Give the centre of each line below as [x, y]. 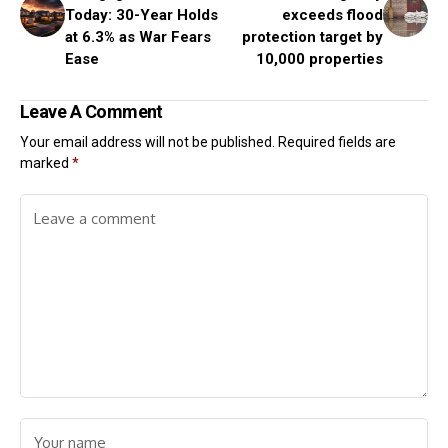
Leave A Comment [91, 112]
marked [46, 163]
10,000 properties [319, 59]
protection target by [312, 37]
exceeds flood [332, 15]
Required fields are [337, 142]
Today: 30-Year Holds [141, 15]
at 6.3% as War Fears [138, 37]
